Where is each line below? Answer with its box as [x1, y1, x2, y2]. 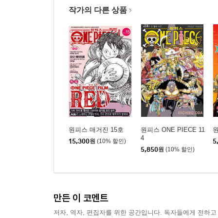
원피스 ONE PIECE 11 [141, 126, 205, 134]
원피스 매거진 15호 [69, 126, 124, 134]
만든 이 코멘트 [54, 192, 108, 204]
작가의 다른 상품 [69, 6, 127, 15]
